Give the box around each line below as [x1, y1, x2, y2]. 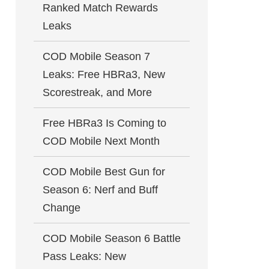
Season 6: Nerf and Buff [43, 184, 158, 196]
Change [43, 202, 80, 214]
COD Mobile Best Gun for [43, 166, 165, 178]
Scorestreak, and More [43, 86, 152, 98]
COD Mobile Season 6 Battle [43, 232, 181, 244]
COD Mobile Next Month [43, 135, 160, 147]
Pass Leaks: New [43, 250, 126, 262]
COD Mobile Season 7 [43, 50, 150, 62]
